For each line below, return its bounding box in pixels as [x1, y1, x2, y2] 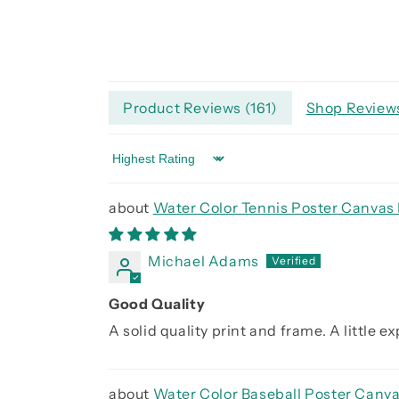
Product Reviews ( [123, 99, 251, 117]
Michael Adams [148, 252, 259, 270]
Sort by [108, 158, 159, 176]
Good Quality [109, 295, 206, 313]
